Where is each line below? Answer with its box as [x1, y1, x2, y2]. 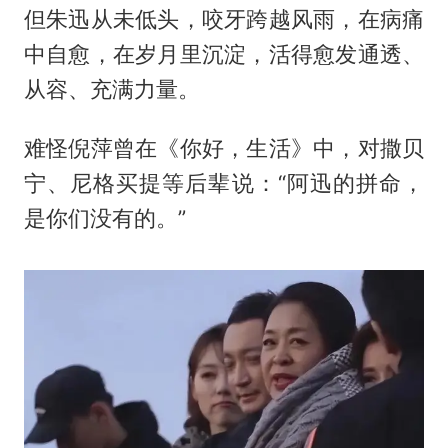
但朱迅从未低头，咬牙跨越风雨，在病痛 [23, 5, 425, 32]
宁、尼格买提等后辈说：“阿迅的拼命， [23, 169, 425, 196]
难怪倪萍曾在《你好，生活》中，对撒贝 [23, 134, 425, 161]
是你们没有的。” [23, 204, 186, 231]
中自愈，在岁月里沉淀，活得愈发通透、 [23, 40, 425, 67]
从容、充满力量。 [23, 75, 200, 102]
